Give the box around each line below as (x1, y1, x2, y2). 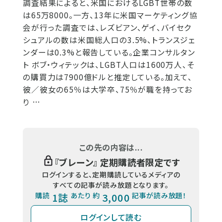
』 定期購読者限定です (93, 155, 180, 168)
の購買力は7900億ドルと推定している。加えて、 (23, 71, 193, 83)
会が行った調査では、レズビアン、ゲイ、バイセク (23, 21, 192, 33)
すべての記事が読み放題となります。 (53, 179, 169, 190)
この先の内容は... (79, 141, 143, 153)
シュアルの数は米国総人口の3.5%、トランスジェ (23, 34, 196, 46)
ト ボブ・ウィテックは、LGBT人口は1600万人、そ (23, 58, 194, 70)
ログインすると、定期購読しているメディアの (41, 169, 181, 179)
